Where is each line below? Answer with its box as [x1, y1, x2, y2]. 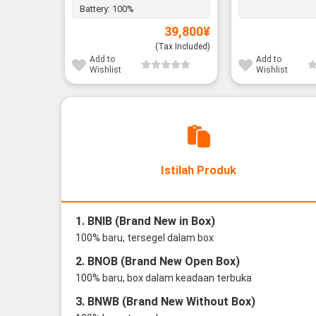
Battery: [79, 3, 112, 14]
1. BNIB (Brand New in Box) [75, 214, 215, 229]
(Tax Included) [155, 41, 211, 51]
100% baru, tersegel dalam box [75, 232, 214, 244]
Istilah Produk [161, 164, 236, 178]
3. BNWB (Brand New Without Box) [75, 295, 255, 309]
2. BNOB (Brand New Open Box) [75, 255, 240, 269]
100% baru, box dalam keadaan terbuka [75, 272, 252, 284]
